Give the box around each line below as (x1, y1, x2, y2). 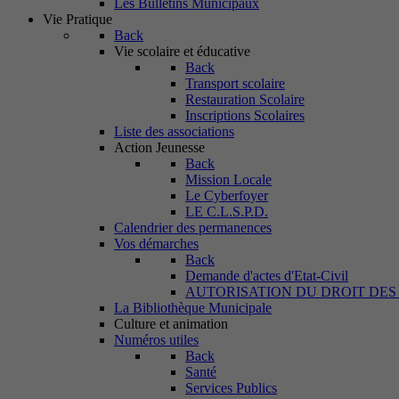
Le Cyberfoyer (185, 188, 268, 203)
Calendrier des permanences (114, 220, 272, 235)
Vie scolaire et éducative (114, 44, 250, 59)
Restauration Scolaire (185, 92, 305, 107)
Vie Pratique (43, 12, 112, 27)
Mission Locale (185, 172, 272, 187)
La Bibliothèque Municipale (114, 300, 272, 315)
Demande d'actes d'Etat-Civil (185, 268, 348, 283)
